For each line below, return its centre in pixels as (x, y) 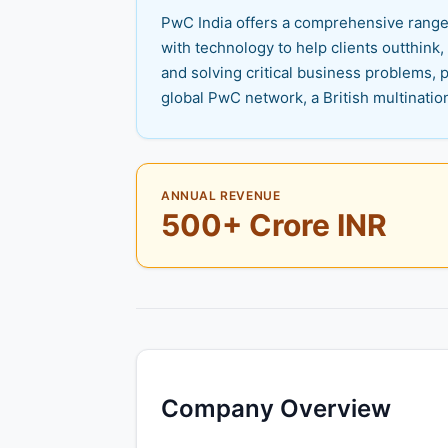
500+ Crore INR (274, 225)
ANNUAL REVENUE (221, 196)
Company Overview (276, 408)
